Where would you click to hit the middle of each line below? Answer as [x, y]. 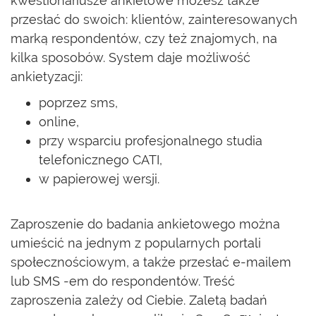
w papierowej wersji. [99, 179]
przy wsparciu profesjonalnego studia [151, 141]
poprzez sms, [78, 103]
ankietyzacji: [47, 77]
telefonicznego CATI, [101, 160]
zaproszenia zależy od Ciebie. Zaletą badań [139, 300]
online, [59, 122]
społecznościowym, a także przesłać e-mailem [151, 262]
